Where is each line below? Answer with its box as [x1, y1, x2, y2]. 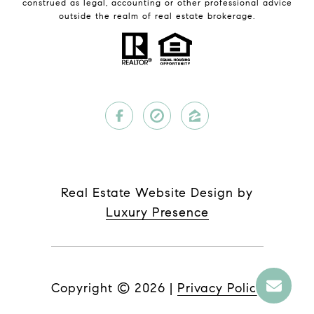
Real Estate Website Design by [61, 185, 253, 200]
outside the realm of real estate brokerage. [59, 11, 255, 22]
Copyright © [50, 280, 130, 296]
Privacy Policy [177, 280, 264, 296]
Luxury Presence [105, 205, 209, 220]
